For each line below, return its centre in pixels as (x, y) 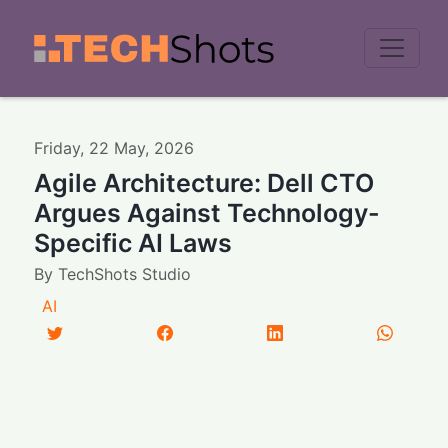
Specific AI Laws (133, 242)
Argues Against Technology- (207, 212)
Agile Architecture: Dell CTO (204, 182)
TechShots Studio (125, 273)
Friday (57, 147)
